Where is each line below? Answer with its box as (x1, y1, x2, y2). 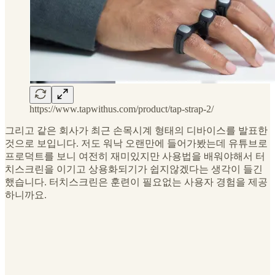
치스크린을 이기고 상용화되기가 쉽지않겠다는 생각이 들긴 (5, 163, 263, 174)
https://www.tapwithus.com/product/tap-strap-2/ (29, 103, 214, 114)
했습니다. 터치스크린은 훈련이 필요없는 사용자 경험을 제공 (5, 176, 268, 187)
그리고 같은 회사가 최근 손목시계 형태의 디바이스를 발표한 (5, 125, 268, 136)
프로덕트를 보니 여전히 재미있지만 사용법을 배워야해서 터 (5, 150, 265, 161)
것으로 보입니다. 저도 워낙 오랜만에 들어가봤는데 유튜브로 (5, 137, 268, 149)
